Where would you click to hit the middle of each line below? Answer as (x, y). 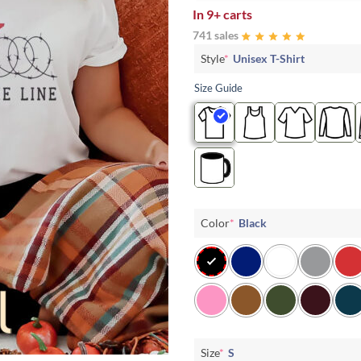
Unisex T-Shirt (269, 58)
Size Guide (218, 87)
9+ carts (229, 14)
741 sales (216, 35)
